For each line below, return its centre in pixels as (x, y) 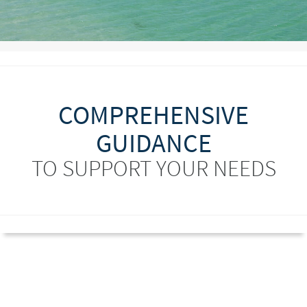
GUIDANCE (153, 143)
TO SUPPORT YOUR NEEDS (153, 168)
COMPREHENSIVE (153, 115)
